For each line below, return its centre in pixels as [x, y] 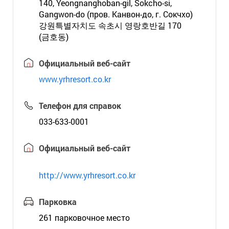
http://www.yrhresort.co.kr [87, 175]
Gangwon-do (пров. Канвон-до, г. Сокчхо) [116, 14]
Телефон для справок [80, 106]
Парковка [58, 202]
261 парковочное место [84, 217]
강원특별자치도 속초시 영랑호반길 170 [110, 25]
